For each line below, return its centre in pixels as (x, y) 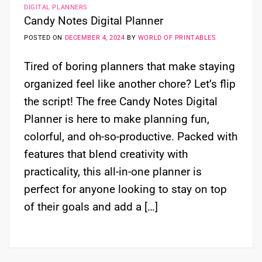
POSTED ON (44, 37)
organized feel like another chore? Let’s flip (130, 84)
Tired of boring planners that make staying (130, 67)
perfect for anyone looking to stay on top (125, 189)
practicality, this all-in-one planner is (113, 172)
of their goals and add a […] (91, 207)
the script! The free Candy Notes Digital (121, 102)
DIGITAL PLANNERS (56, 8)
